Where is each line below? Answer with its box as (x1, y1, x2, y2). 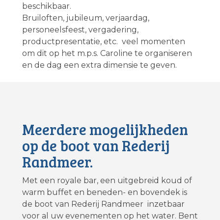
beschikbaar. (22, 1, 71, 11)
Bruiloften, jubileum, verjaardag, (22, 13, 149, 23)
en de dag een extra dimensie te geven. (22, 60, 177, 70)
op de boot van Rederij (22, 136, 170, 156)
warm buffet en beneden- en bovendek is (22, 188, 187, 197)
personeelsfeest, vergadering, (22, 25, 138, 35)
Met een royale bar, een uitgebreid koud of (22, 176, 192, 186)
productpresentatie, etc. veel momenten (22, 37, 185, 47)
